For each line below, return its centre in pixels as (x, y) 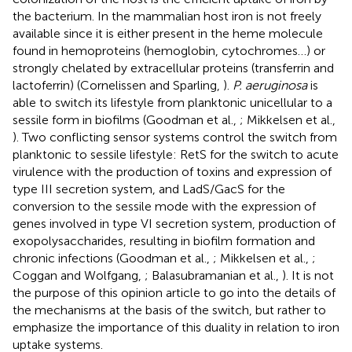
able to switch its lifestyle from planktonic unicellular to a (172, 102)
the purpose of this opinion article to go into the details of (174, 292)
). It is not (308, 275)
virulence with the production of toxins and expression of (172, 171)
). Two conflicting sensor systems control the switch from (175, 137)
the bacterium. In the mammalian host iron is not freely (167, 16)
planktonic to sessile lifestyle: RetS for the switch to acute (176, 154)
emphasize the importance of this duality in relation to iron (176, 327)
